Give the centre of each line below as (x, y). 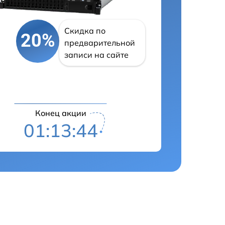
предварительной (100, 42)
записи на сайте (97, 54)
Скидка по (85, 30)
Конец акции (61, 113)
